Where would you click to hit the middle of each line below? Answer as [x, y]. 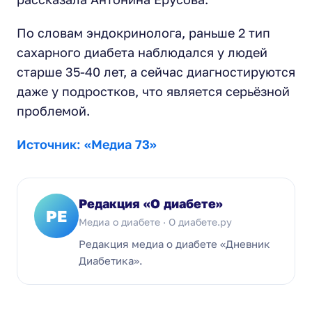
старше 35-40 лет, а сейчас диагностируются [156, 72]
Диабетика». [111, 260]
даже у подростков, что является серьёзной [153, 91]
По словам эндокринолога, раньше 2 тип [143, 33]
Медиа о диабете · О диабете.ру [155, 222]
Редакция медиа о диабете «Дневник [174, 244]
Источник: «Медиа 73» [87, 144]
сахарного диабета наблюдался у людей [142, 52]
